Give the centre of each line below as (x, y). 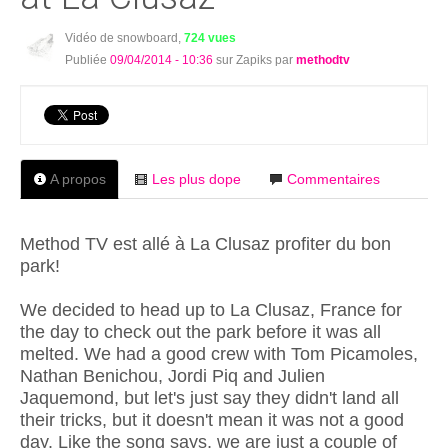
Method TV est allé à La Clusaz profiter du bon (205, 244)
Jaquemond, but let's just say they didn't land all (209, 398)
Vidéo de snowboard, (124, 37)
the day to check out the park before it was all (200, 332)
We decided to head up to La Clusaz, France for (211, 310)
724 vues (209, 37)
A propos (78, 178)
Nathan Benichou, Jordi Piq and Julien (172, 376)
